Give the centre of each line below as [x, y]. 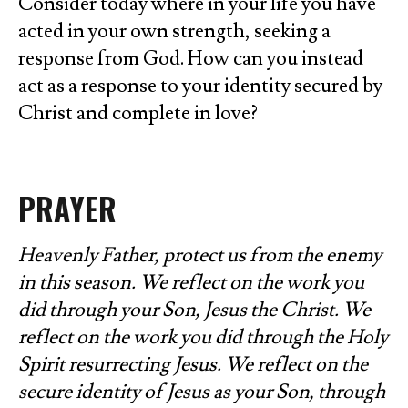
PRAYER [68, 209]
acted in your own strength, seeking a [174, 31]
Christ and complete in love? [138, 113]
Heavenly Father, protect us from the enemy [200, 255]
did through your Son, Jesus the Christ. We [194, 310]
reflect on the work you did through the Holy [203, 337]
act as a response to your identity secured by [200, 86]
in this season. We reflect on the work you [191, 282]
